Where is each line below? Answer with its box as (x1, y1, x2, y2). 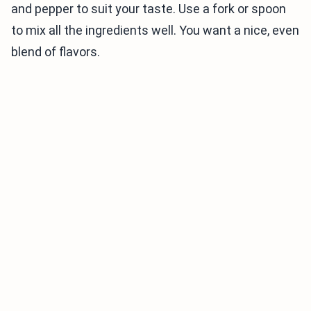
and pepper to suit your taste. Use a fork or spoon (11, 1, 286, 16)
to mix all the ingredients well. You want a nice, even (11, 23, 299, 37)
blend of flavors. (11, 44, 100, 59)
